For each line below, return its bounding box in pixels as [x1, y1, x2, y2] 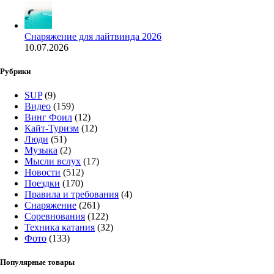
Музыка [24, 145, 57, 156]
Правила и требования [24, 189, 119, 200]
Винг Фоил [24, 112, 72, 123]
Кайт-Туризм [24, 123, 79, 134]
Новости [24, 167, 61, 178]
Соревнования [24, 211, 85, 222]
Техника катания [24, 222, 95, 233]
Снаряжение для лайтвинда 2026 [24, 31, 161, 42]
